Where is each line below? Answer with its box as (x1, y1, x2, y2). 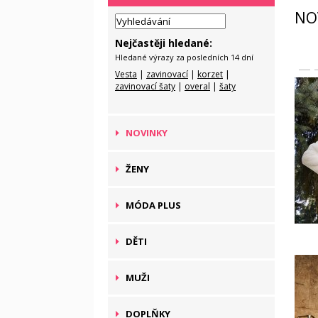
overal (185, 80, 210, 92)
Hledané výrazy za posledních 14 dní (115, 51, 253, 62)
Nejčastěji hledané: (115, 36, 212, 50)
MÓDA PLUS (126, 199, 181, 212)
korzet (197, 68, 223, 80)
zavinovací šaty (115, 80, 175, 92)
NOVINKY (126, 126, 168, 139)
